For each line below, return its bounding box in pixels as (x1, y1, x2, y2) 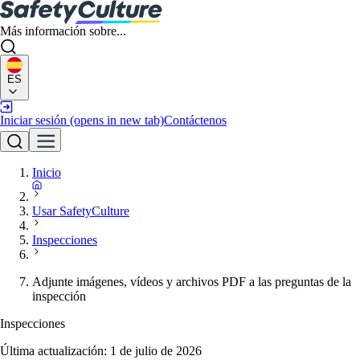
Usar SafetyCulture (32, 204, 129, 218)
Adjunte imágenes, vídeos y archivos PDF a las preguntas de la (32, 275, 351, 288)
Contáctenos (164, 113, 227, 127)
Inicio (32, 166, 61, 179)
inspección (32, 289, 86, 303)
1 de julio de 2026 (110, 344, 202, 358)
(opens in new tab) (70, 113, 164, 127)
